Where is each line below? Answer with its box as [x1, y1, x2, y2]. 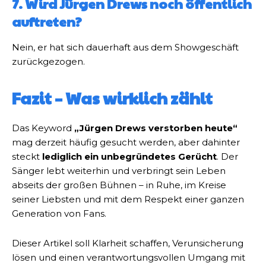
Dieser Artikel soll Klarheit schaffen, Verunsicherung [12, 237, 243, 249]
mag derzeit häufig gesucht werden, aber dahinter [12, 137, 240, 148]
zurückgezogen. [12, 56, 85, 68]
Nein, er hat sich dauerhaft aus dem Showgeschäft [12, 42, 239, 53]
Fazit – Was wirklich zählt [12, 87, 213, 110]
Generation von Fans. [12, 208, 106, 220]
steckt [12, 151, 42, 163]
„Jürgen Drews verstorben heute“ [74, 122, 237, 134]
